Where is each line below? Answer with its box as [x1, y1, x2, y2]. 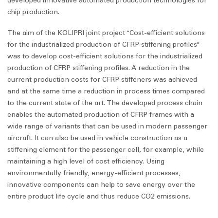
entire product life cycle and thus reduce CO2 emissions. [7, 192, 190, 201]
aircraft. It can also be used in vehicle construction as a [7, 134, 187, 143]
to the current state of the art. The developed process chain [7, 99, 202, 108]
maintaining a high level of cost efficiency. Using [7, 157, 164, 166]
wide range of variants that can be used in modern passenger [7, 122, 207, 131]
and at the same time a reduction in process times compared [7, 87, 205, 96]
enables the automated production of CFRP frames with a [7, 110, 194, 119]
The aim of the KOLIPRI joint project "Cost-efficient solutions [7, 29, 205, 37]
